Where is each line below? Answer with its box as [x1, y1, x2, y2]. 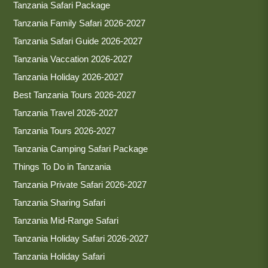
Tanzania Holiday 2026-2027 [13, 71, 123, 82]
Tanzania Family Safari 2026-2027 [13, 17, 145, 28]
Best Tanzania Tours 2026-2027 [13, 89, 136, 100]
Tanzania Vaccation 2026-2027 [13, 53, 132, 64]
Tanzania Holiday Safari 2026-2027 [13, 233, 148, 243]
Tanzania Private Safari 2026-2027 [13, 179, 147, 190]
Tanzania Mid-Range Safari [13, 215, 118, 226]
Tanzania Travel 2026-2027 [13, 107, 118, 118]
